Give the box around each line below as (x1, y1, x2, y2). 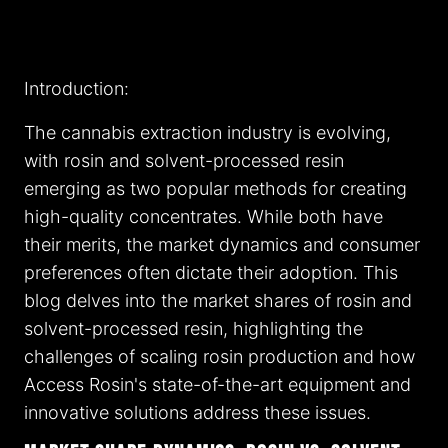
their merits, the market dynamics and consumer (24, 234, 420, 256)
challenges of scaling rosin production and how (24, 346, 415, 368)
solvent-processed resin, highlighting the (24, 318, 363, 340)
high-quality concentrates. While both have (24, 206, 383, 228)
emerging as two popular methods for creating (24, 178, 407, 200)
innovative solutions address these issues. (24, 402, 371, 424)
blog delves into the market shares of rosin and (24, 290, 412, 312)
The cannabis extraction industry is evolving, (24, 122, 391, 144)
